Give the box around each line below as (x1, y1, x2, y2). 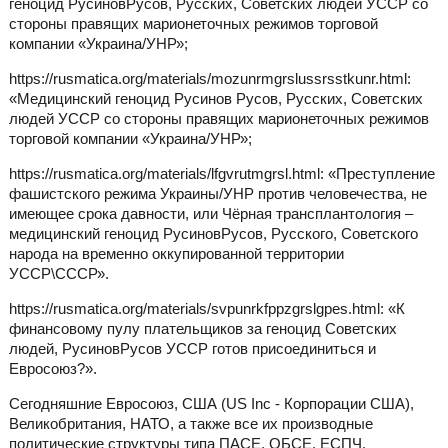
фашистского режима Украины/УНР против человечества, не (8, 184, 427, 202)
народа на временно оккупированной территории (8, 244, 344, 262)
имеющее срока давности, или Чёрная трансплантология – (8, 204, 413, 222)
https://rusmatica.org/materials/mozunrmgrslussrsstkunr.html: (8, 69, 411, 87)
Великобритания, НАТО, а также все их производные (8, 414, 373, 432)
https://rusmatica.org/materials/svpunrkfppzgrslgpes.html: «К (8, 299, 405, 317)
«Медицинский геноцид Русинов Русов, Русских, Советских (8, 89, 423, 107)
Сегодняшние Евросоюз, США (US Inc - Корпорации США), (8, 394, 414, 412)
